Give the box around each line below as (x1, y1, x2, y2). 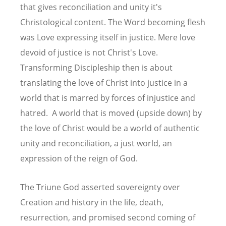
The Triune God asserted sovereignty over (20, 181, 180, 193)
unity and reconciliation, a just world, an (20, 137, 172, 149)
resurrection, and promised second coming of (20, 211, 195, 223)
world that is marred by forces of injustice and (20, 92, 195, 103)
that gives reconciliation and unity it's (20, 1, 162, 13)
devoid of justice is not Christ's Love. (20, 46, 158, 58)
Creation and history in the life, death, (20, 196, 163, 208)
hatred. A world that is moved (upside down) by (20, 107, 202, 119)
